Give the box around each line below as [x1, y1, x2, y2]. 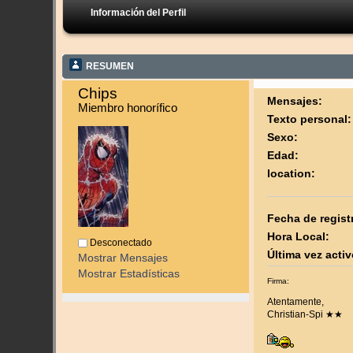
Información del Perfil [91, 7, 187, 18]
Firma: [266, 277, 289, 286]
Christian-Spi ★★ [266, 309, 343, 320]
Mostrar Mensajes [78, 251, 169, 264]
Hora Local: [266, 230, 329, 243]
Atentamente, [266, 296, 324, 307]
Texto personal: [266, 113, 351, 125]
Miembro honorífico [78, 101, 178, 114]
